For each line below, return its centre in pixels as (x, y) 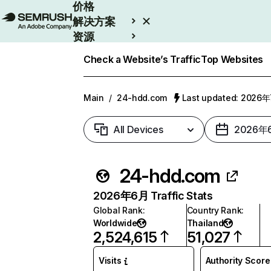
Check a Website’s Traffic (142, 59)
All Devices (138, 129)
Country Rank (214, 210)
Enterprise (100, 51)
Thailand (205, 223)
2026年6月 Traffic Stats (153, 196)
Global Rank (118, 210)
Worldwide (115, 223)
